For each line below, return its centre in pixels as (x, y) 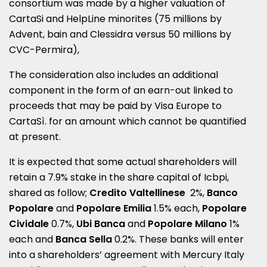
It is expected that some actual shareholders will (123, 162)
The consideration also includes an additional (114, 75)
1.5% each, (177, 209)
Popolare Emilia (113, 209)
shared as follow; (49, 193)
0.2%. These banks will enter (178, 240)
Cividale (29, 224)
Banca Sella (84, 240)
